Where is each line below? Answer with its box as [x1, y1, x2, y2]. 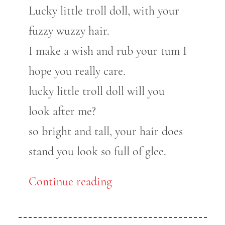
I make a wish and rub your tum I [28, 44, 187, 59]
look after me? [28, 104, 96, 119]
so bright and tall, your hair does [28, 124, 183, 139]
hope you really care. [28, 64, 126, 79]
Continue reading [28, 174, 112, 189]
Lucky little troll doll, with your [28, 4, 179, 19]
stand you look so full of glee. [28, 144, 166, 159]
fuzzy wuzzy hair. [28, 24, 109, 39]
